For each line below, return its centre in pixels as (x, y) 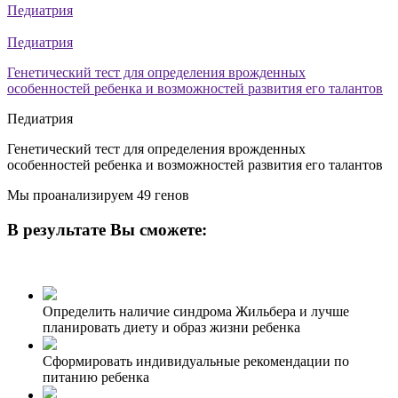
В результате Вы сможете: (107, 229)
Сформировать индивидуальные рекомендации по (196, 362)
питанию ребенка (96, 378)
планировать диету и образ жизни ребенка (171, 328)
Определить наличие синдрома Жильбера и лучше (196, 312)
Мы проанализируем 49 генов (98, 195)
